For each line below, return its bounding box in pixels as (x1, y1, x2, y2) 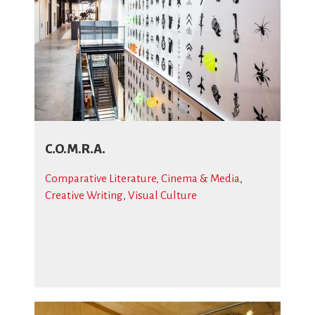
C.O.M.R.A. (45, 142, 105, 156)
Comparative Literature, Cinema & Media (45, 172, 240, 184)
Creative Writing (45, 189, 123, 201)
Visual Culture (128, 189, 197, 201)
